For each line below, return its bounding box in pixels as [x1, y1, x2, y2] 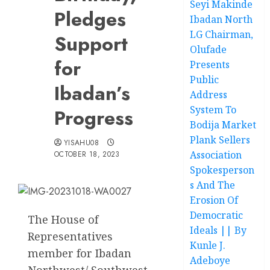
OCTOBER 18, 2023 [54, 148, 120, 160]
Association [190, 148, 242, 162]
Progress [54, 104, 133, 132]
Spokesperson [190, 163, 255, 177]
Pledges [54, 5, 126, 33]
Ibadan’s [54, 79, 130, 107]
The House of [28, 212, 98, 227]
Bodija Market [190, 118, 257, 131]
